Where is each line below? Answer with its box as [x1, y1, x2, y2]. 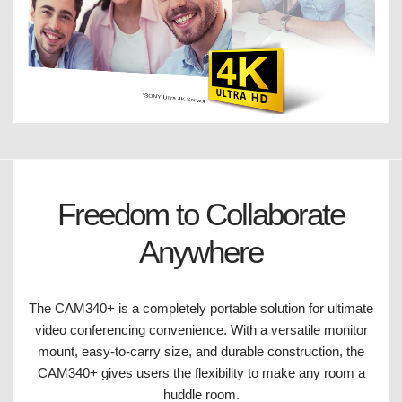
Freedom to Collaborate [57, 197, 345, 232]
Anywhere [139, 234, 263, 270]
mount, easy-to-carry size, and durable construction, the [38, 344, 364, 360]
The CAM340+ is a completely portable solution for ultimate [29, 301, 373, 317]
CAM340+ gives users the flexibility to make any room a [37, 365, 365, 381]
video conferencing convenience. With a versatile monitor [34, 322, 368, 338]
